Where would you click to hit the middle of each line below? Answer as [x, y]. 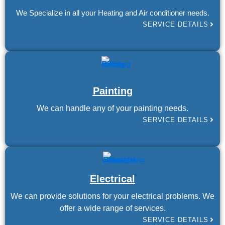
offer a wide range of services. [113, 208]
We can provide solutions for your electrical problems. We [113, 196]
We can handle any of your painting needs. [113, 108]
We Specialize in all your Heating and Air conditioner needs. [113, 13]
